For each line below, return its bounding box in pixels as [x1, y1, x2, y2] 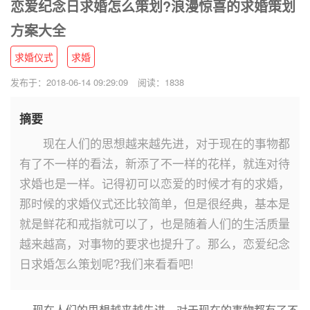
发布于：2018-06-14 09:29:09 [10, 75, 128, 89]
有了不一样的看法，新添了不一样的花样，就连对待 [19, 154, 290, 172]
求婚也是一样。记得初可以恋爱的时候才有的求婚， [19, 174, 290, 192]
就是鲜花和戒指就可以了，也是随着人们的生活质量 [19, 215, 290, 232]
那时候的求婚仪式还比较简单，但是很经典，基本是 [19, 194, 290, 212]
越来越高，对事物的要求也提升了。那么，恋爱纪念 [19, 235, 290, 253]
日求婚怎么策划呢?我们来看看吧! [19, 255, 194, 273]
